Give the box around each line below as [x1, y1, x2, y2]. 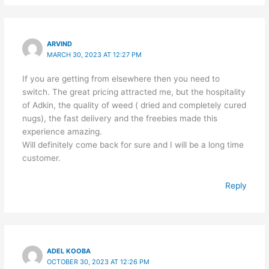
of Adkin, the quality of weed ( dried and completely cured [22, 100, 246, 110]
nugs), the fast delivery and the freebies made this [22, 113, 217, 124]
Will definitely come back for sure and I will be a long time [22, 140, 244, 150]
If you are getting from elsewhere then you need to [22, 74, 220, 84]
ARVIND [47, 40, 73, 49]
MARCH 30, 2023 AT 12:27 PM [47, 50, 142, 59]
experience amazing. [22, 127, 102, 137]
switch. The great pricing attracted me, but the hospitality [22, 87, 246, 97]
